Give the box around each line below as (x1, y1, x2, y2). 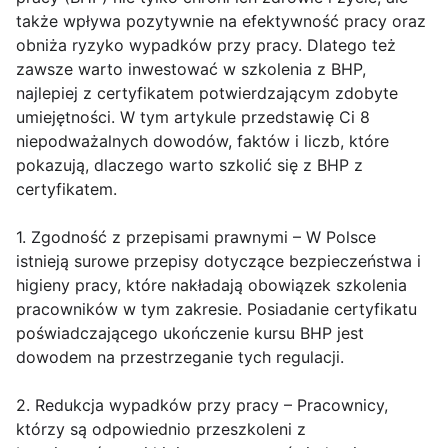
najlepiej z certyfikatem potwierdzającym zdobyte (16, 83, 398, 104)
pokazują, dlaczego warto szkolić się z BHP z (16, 155, 363, 176)
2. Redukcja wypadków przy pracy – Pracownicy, (16, 395, 388, 416)
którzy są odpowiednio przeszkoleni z (16, 419, 306, 440)
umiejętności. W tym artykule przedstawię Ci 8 (16, 107, 370, 128)
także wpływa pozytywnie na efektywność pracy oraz (16, 11, 426, 32)
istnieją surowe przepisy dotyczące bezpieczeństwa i (16, 251, 421, 272)
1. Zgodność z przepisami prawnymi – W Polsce (16, 227, 376, 248)
